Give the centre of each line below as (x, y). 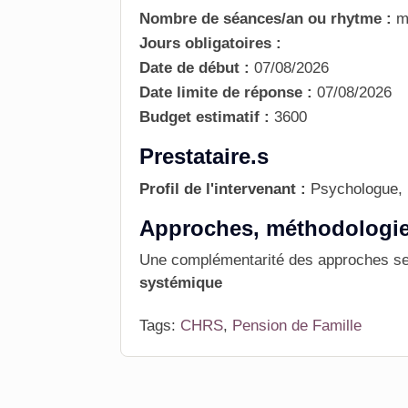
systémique (181, 283)
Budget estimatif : (204, 117)
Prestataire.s (204, 156)
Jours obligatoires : (213, 43)
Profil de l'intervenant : (225, 189)
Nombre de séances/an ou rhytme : (268, 19)
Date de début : (194, 68)
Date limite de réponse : (226, 92)
